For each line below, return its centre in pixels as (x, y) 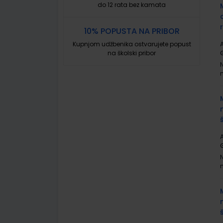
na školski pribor (132, 53)
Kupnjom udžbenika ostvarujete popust (132, 44)
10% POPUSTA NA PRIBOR (132, 31)
